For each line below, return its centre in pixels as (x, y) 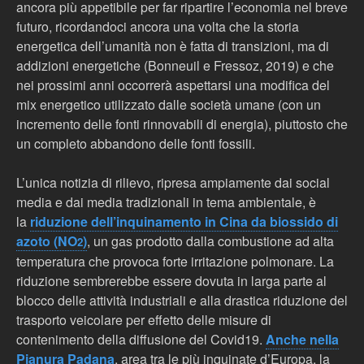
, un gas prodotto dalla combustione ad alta (210, 241)
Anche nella (302, 339)
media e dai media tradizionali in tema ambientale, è (166, 202)
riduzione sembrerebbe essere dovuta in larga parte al (171, 281)
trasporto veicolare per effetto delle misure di (144, 320)
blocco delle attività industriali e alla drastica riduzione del (182, 300)
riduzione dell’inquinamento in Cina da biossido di (184, 221)
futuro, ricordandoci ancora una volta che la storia (158, 26)
